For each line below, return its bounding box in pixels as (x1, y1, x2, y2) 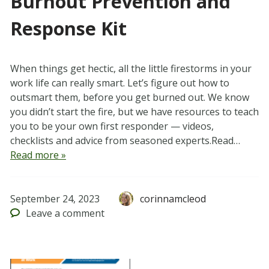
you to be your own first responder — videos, (10, 119, 214, 133)
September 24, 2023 (10, 192, 100, 206)
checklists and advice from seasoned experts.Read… (10, 134, 240, 148)
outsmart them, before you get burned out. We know (10, 91, 249, 104)
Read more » (10, 148, 66, 162)
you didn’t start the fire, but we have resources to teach (10, 105, 259, 119)
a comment (52, 207, 105, 220)
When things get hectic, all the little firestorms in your (10, 62, 252, 76)
